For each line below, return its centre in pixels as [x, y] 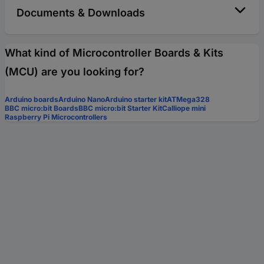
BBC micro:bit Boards [42, 108]
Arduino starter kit [136, 100]
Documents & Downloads [81, 13]
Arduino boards [32, 100]
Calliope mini [184, 108]
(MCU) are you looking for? [75, 72]
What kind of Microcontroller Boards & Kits [114, 53]
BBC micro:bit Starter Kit [120, 108]
